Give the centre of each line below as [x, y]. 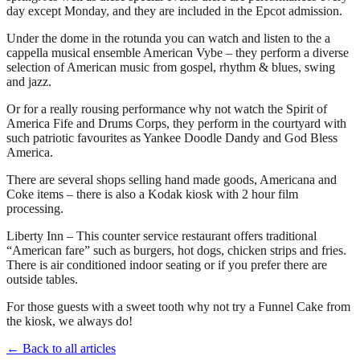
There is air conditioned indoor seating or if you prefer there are [167, 264]
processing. [35, 208]
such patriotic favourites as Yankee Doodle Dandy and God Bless [172, 137]
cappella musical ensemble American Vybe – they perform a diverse [178, 52]
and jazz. [29, 81]
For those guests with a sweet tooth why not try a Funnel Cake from [178, 306]
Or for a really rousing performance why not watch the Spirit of [167, 108]
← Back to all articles [61, 348]
